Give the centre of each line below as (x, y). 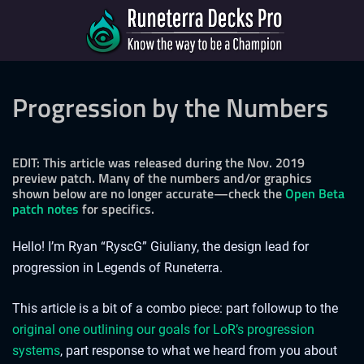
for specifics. (117, 209)
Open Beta (315, 193)
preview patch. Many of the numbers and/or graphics (162, 178)
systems (36, 351)
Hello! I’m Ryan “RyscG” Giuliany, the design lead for (160, 247)
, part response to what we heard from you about (199, 351)
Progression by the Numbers (170, 107)
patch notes (45, 209)
